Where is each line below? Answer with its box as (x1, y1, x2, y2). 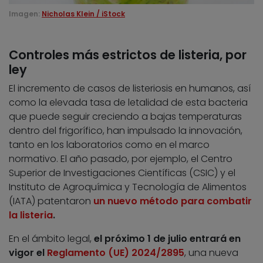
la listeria (9, 208, 53, 222)
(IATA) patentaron (9, 194, 93, 208)
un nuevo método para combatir (93, 194, 252, 208)
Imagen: (9, 9, 40, 19)
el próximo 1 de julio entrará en (94, 232, 241, 246)
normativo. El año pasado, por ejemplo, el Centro (9, 152, 232, 166)
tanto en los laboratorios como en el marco (9, 138, 210, 152)
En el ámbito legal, (9, 232, 94, 246)
